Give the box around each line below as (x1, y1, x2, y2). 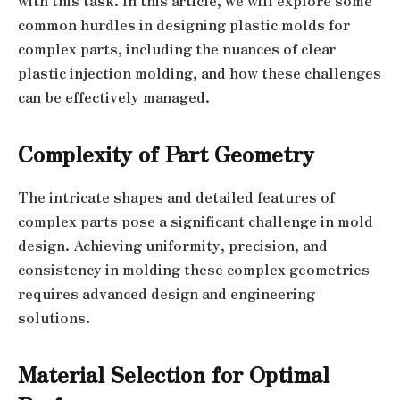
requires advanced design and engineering (18, 282, 315, 304)
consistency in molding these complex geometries (18, 258, 370, 279)
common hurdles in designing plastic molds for (18, 13, 350, 35)
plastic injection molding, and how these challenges (18, 62, 381, 83)
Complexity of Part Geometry (18, 137, 314, 169)
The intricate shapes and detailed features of (18, 186, 335, 207)
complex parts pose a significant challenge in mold (18, 210, 373, 231)
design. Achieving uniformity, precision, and (18, 234, 328, 255)
